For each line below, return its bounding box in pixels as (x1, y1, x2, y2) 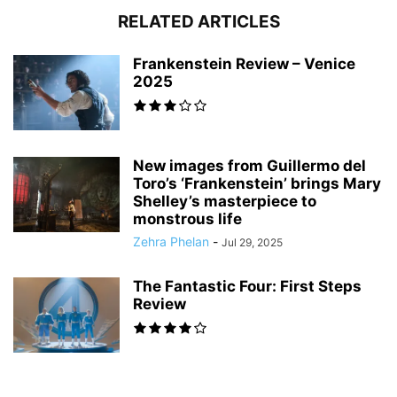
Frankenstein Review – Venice (133, 55, 355, 74)
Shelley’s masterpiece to (133, 192, 316, 211)
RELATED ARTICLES (117, 12, 280, 33)
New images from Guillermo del (133, 157, 366, 175)
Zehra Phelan (133, 234, 209, 250)
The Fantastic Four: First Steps (133, 277, 362, 296)
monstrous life (133, 210, 242, 229)
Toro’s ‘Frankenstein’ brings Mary (133, 175, 381, 193)
